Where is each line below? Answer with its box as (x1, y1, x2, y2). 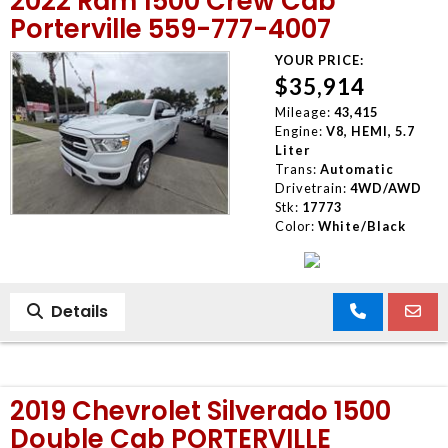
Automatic (319, 160, 394, 177)
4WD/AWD (349, 179, 422, 196)
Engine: (274, 122, 323, 139)
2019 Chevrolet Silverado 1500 (10, 392, 391, 429)
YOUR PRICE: (274, 51, 364, 68)
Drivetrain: (274, 179, 347, 196)
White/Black (317, 217, 406, 234)
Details (43, 299, 108, 323)
